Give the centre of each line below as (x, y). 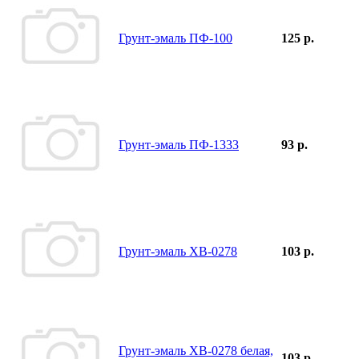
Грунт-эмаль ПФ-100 (175, 38)
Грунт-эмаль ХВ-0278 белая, (196, 350)
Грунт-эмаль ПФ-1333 (179, 144)
